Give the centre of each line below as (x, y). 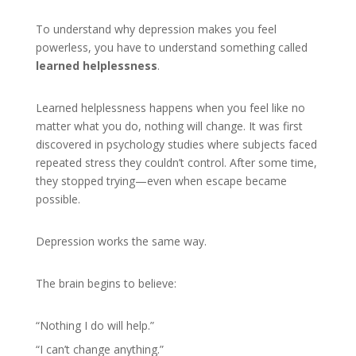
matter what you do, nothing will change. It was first (169, 126)
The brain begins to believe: (106, 283)
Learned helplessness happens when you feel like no (170, 108)
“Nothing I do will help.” (95, 325)
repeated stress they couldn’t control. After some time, (176, 163)
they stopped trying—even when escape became (161, 181)
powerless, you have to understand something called (171, 47)
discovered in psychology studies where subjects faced (176, 144)
